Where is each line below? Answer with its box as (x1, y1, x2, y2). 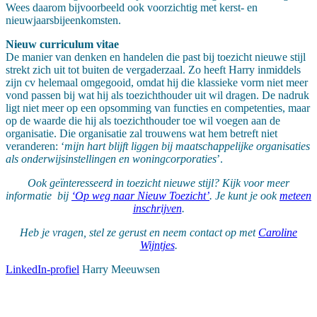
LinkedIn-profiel (6, 263, 79, 276)
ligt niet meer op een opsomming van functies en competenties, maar (6, 102, 310, 115)
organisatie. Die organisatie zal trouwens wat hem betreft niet (6, 127, 277, 140)
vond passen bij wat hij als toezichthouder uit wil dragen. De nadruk (6, 89, 309, 102)
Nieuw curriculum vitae (6, 38, 119, 51)
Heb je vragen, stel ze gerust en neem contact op (20, 226, 236, 239)
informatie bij (6, 190, 71, 202)
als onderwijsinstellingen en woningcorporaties (6, 153, 217, 166)
